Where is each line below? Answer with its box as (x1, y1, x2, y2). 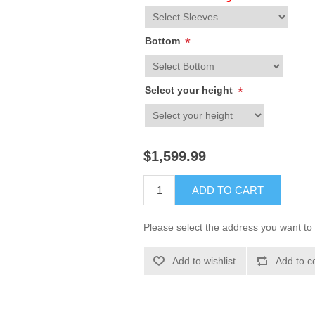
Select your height (145, 84, 236, 96)
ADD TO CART (192, 184, 264, 197)
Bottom (145, 35, 184, 46)
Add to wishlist (172, 255, 236, 267)
